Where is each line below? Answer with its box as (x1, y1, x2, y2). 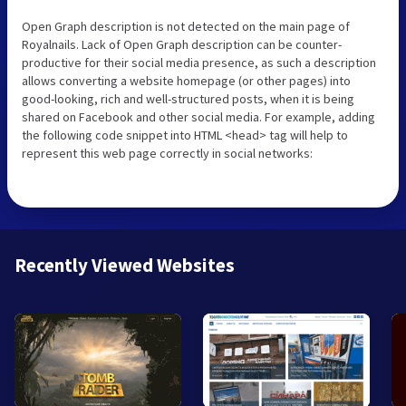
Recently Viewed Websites (14, 252, 235, 277)
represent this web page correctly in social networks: (22, 144, 313, 161)
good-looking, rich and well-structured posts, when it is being (22, 90, 354, 107)
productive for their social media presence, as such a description (22, 53, 376, 71)
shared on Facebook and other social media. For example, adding (22, 108, 375, 125)
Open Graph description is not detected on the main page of (22, 17, 350, 34)
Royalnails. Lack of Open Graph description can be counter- (22, 35, 342, 53)
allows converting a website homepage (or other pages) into (22, 72, 351, 89)
